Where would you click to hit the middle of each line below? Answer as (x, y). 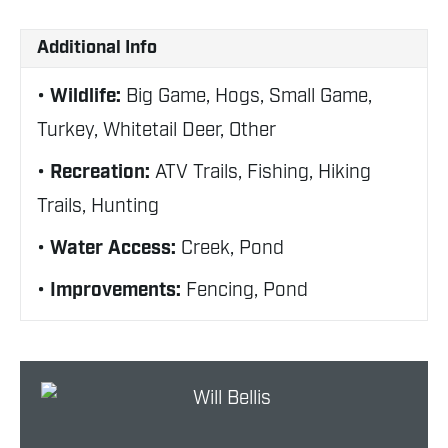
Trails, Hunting (98, 206)
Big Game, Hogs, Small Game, (249, 96)
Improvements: (118, 290)
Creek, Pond (232, 248)
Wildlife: (88, 96)
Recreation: (102, 172)
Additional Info (97, 48)
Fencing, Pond (247, 290)
